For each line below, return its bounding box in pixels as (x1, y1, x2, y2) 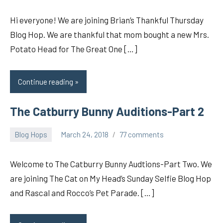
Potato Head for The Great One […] (10, 44, 137, 54)
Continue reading (18, 77, 73, 87)
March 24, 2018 (61, 130, 109, 139)
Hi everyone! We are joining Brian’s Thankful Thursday (10, 15, 204, 25)
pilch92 (10, 136, 33, 146)
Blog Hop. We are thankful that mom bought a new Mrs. (10, 29, 209, 40)
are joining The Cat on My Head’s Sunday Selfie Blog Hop (10, 173, 211, 183)
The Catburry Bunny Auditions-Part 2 (10, 104, 204, 118)
